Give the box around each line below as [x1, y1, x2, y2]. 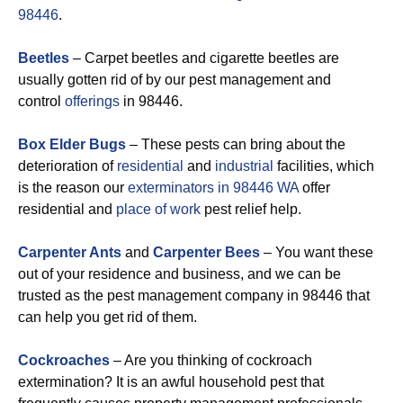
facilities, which [273, 157, 374, 174]
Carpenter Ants [18, 244, 121, 260]
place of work [116, 201, 201, 217]
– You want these [260, 244, 373, 260]
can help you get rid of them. [18, 309, 197, 325]
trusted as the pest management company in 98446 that [18, 287, 370, 303]
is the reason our [18, 179, 128, 195]
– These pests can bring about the [126, 136, 345, 152]
